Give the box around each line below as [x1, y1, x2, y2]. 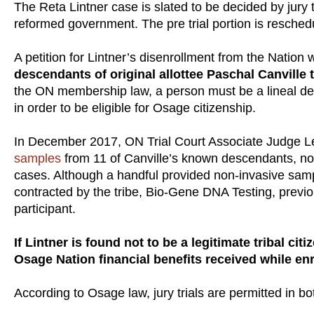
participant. [14, 201, 76, 216]
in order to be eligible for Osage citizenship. [14, 100, 256, 115]
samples [14, 151, 61, 165]
